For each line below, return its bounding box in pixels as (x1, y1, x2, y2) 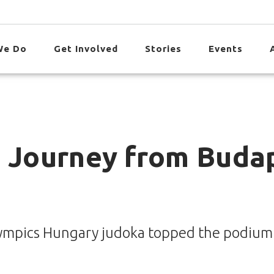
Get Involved (54, 43, 119, 54)
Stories (145, 43, 182, 54)
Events (209, 43, 243, 54)
